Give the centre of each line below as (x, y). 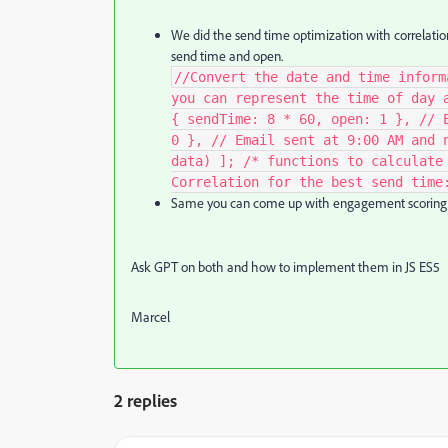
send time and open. (228, 56)
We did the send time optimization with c (285, 35)
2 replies (145, 400)
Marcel (150, 317)
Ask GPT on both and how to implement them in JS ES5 (285, 267)
